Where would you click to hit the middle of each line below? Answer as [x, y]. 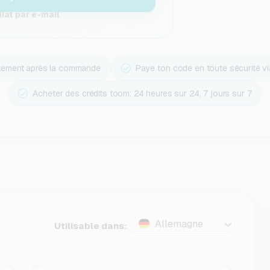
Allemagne [179, 224]
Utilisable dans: [91, 225]
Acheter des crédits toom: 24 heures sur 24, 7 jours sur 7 [142, 93]
